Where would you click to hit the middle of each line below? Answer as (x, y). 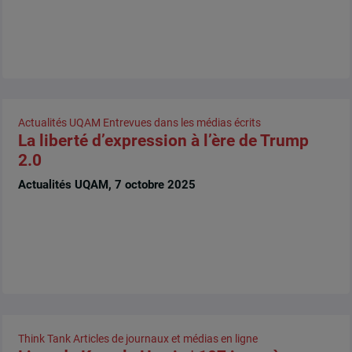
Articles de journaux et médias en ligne (165, 338)
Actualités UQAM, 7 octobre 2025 (106, 185)
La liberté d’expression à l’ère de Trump (163, 141)
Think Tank (44, 338)
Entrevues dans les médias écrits (181, 123)
